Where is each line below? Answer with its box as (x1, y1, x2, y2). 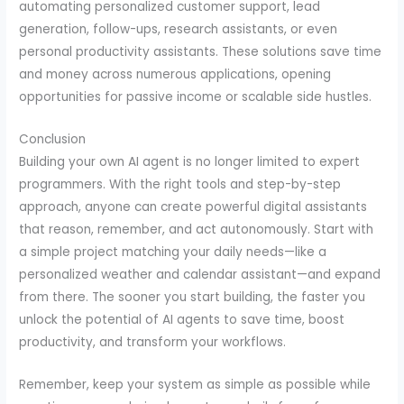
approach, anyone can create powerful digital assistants (19, 197, 368, 216)
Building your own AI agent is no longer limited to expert (19, 152, 361, 170)
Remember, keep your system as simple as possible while (19, 375, 372, 393)
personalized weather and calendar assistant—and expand (19, 265, 381, 283)
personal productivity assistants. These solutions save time (19, 42, 382, 60)
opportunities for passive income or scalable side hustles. (19, 87, 372, 106)
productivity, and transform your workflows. (19, 333, 287, 351)
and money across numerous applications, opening (19, 65, 332, 83)
